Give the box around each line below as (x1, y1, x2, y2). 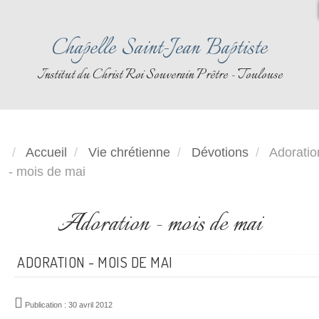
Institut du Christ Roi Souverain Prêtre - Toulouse (36, 65, 283, 86)
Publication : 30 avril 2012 (25, 300, 113, 309)
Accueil (26, 145, 67, 159)
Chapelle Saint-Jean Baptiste (52, 32, 267, 66)
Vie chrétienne (88, 145, 174, 159)
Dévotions (192, 145, 249, 159)
